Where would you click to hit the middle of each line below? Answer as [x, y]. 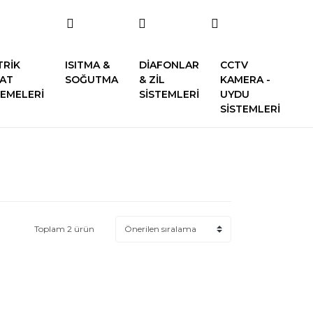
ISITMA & [87, 65]
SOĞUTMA [92, 80]
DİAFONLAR [169, 65]
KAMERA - [245, 80]
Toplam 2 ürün [64, 229]
